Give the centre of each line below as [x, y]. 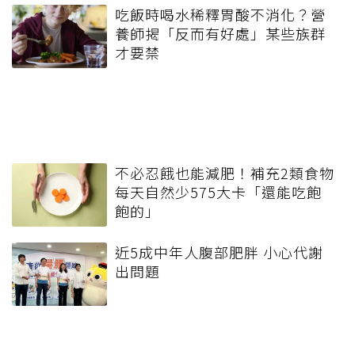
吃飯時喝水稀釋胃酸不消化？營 [220, 14]
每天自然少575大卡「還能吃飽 [218, 191]
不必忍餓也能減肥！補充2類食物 [225, 172]
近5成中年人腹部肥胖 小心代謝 [219, 252]
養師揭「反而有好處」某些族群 [220, 33]
